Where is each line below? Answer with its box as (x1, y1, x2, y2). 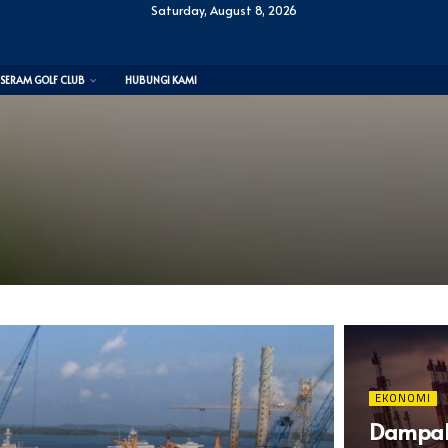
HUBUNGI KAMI (125, 73, 197, 87)
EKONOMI (375, 388, 431, 408)
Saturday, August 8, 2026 (151, 2, 297, 18)
